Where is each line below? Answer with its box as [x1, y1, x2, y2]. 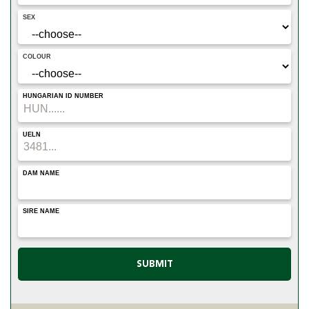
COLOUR [23, 52, 52, 60]
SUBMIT [136, 258, 173, 271]
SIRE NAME [23, 208, 60, 215]
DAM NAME [23, 169, 60, 177]
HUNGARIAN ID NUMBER [23, 92, 104, 100]
